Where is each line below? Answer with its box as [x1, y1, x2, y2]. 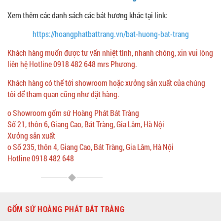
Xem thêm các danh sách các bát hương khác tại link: [7, 9, 169, 20]
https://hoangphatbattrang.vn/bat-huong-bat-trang [32, 28, 189, 39]
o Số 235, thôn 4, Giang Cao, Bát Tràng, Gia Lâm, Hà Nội [7, 141, 174, 152]
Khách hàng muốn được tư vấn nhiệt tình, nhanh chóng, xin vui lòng [7, 47, 213, 58]
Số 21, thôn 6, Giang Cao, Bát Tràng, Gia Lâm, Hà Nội [7, 118, 164, 129]
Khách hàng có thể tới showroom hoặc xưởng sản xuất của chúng [7, 77, 205, 88]
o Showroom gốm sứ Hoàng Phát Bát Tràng [7, 107, 141, 118]
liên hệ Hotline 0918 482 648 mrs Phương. [7, 58, 137, 69]
